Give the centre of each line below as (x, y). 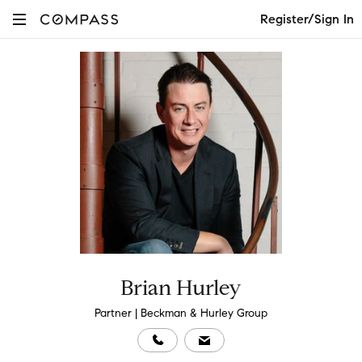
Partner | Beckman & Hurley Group (181, 313)
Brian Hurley (181, 288)
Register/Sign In (307, 19)
